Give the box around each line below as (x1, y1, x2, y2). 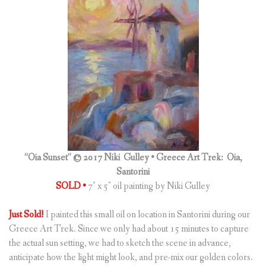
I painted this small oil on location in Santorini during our (46, 208, 250, 221)
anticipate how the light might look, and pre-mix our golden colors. (9, 251, 253, 264)
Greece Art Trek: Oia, (154, 151, 242, 164)
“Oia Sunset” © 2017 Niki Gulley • (24, 151, 154, 164)
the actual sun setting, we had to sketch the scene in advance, (9, 237, 231, 250)
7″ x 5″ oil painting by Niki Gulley (86, 180, 210, 193)
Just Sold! (9, 208, 46, 221)
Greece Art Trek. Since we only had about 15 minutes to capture (9, 223, 249, 236)
